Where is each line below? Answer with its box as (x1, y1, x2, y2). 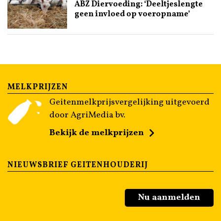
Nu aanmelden (138, 191, 200, 204)
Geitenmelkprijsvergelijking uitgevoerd (49, 96, 210, 109)
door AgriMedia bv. (49, 109, 125, 122)
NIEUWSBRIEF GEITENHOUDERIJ (7, 160, 148, 171)
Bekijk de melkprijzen (49, 127, 144, 140)
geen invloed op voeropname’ (74, 8, 190, 20)
